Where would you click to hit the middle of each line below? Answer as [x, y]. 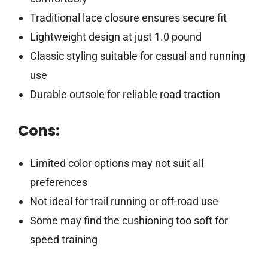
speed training [63, 239]
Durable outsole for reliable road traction [125, 94]
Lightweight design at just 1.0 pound [115, 36]
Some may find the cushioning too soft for [129, 220]
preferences [58, 182]
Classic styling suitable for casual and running [137, 56]
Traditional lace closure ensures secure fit [128, 17]
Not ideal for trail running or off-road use [124, 201]
